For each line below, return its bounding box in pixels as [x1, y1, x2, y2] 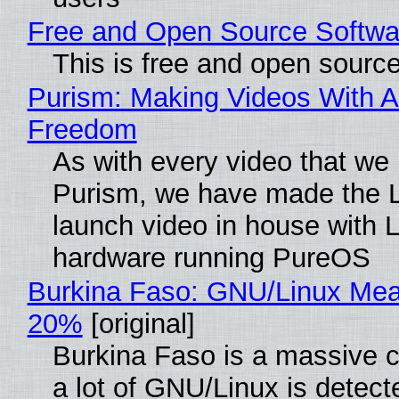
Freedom [27, 114, 137, 146]
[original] [82, 308, 195, 340]
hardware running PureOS [52, 242, 370, 274]
